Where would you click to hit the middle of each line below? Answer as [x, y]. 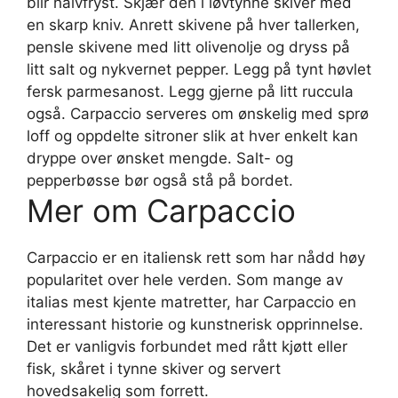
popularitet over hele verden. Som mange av [185, 279]
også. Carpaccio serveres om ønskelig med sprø [198, 113]
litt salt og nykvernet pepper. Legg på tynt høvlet [199, 69]
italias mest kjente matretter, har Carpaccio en [191, 302]
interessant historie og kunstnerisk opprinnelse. [195, 324]
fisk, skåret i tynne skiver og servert [154, 368]
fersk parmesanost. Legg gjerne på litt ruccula [190, 91]
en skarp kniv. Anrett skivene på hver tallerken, [193, 24]
